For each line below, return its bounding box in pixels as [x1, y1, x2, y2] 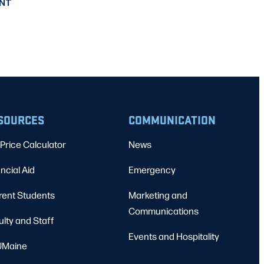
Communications [128, 204, 199, 217]
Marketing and [128, 189, 187, 202]
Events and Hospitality [128, 230, 219, 243]
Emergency [128, 163, 176, 176]
